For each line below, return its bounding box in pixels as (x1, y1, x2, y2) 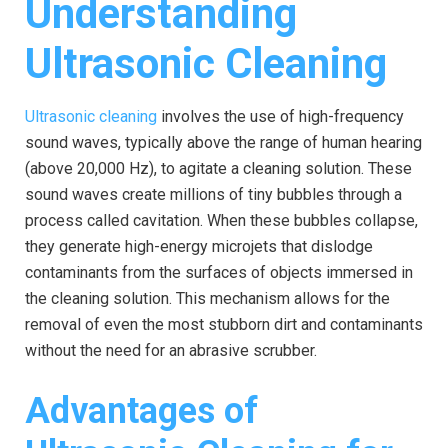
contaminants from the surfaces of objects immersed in (25, 262, 413, 282)
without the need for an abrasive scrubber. (25, 340, 317, 360)
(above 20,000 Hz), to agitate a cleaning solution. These (25, 158, 412, 178)
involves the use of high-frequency (157, 106, 404, 126)
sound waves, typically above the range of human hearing (25, 132, 422, 152)
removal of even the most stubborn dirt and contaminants (25, 314, 423, 334)
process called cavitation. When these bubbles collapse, (25, 210, 418, 230)
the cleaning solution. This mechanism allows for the (25, 288, 390, 308)
